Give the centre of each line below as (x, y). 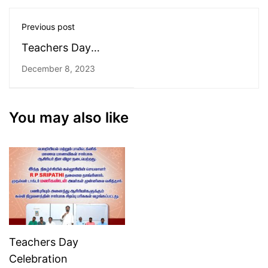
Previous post (48, 26)
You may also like (69, 117)
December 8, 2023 (58, 68)
